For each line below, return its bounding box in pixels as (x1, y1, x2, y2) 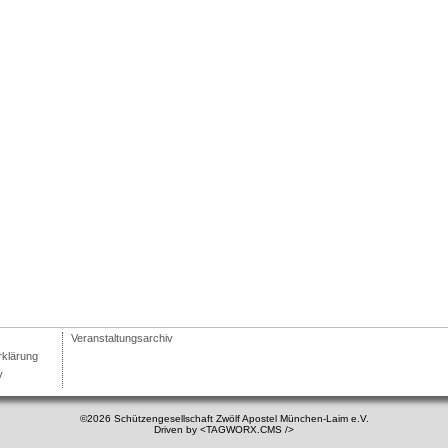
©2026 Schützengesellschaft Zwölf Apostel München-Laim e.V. (79, 412, 369, 424)
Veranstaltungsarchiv (71, 331, 173, 344)
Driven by (154, 423, 200, 435)
